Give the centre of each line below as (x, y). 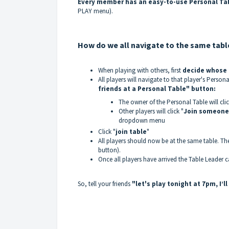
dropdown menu (142, 120)
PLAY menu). (95, 11)
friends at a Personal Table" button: (157, 88)
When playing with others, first (140, 70)
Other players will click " (151, 111)
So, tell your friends (104, 184)
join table (131, 131)
